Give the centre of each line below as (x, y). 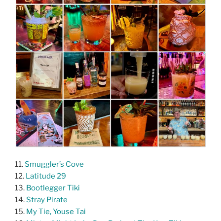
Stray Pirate (47, 200)
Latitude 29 (46, 176)
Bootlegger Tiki (53, 188)
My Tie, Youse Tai (56, 212)
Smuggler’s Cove (54, 165)
